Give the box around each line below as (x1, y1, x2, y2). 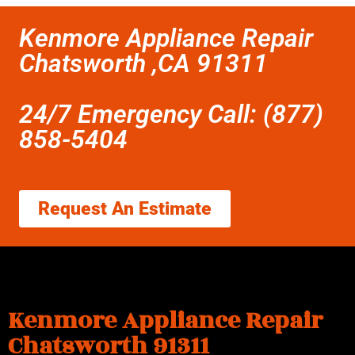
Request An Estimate (38, 198, 212, 220)
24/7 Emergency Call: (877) (19, 99, 323, 130)
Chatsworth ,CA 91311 (19, 48, 268, 79)
